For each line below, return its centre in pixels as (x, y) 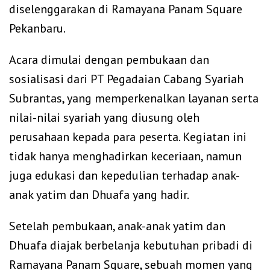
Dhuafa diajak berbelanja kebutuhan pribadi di (131, 245)
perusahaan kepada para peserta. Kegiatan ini (128, 137)
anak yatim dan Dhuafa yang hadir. (99, 194)
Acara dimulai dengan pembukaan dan (109, 59)
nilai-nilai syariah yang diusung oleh (104, 117)
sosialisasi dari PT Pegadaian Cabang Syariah (126, 79)
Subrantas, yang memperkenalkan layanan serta (134, 98)
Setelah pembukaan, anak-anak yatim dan (117, 226)
